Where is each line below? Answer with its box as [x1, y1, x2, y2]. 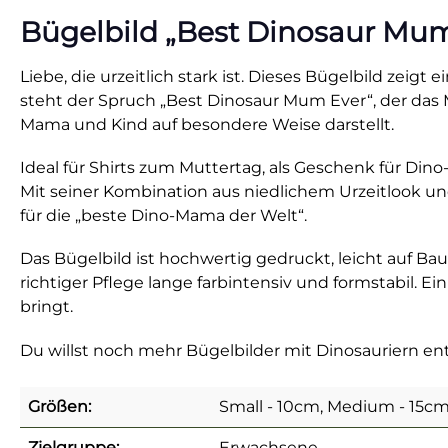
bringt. [20, 297, 73, 317]
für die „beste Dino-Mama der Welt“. [20, 206, 307, 226]
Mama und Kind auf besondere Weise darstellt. [20, 115, 394, 134]
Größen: [28, 396, 91, 416]
